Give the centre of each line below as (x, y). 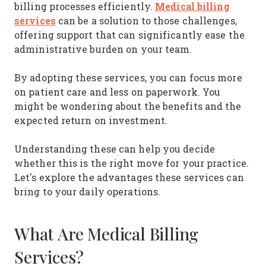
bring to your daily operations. (88, 191)
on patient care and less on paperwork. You (118, 92)
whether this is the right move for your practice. (132, 163)
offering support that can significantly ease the (129, 35)
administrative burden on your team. (103, 49)
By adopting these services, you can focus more (128, 77)
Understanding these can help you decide (115, 149)
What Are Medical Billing (107, 234)
